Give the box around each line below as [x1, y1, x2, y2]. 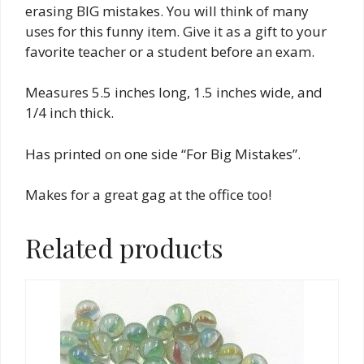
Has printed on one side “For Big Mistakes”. [25, 144, 301, 163]
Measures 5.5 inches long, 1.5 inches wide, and [25, 83, 323, 102]
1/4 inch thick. [25, 103, 114, 123]
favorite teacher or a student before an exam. [25, 41, 314, 61]
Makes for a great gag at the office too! [25, 185, 271, 205]
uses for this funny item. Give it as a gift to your [25, 21, 327, 41]
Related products [25, 230, 223, 266]
